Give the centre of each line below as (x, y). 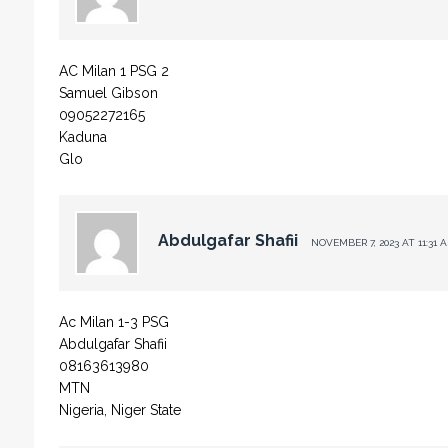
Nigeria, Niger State (119, 410)
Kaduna (82, 137)
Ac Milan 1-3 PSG (113, 322)
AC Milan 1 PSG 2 (113, 71)
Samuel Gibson (108, 93)
